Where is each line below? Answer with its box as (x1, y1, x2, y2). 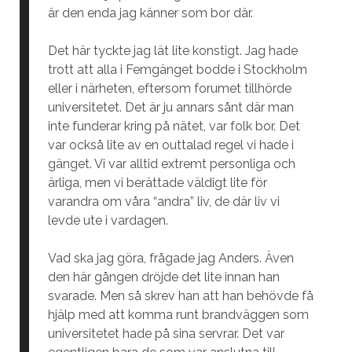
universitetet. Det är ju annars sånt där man (47, 100, 294, 115)
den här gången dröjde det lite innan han (47, 269, 280, 284)
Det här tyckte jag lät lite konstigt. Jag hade (47, 43, 298, 58)
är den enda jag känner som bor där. (47, 5, 253, 20)
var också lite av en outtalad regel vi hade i (47, 137, 294, 152)
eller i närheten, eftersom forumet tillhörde (47, 81, 291, 96)
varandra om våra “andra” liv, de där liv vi (47, 194, 280, 209)
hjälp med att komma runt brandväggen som (47, 307, 309, 322)
